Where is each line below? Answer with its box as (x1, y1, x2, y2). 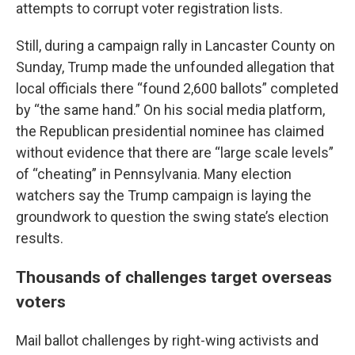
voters (16, 292, 66, 312)
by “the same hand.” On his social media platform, (16, 101, 325, 119)
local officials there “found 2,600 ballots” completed (16, 80, 338, 97)
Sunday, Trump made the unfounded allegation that (16, 59, 334, 76)
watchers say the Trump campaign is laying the (16, 187, 311, 204)
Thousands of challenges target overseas (16, 267, 332, 288)
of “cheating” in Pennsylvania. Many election (16, 166, 292, 183)
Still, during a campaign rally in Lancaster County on (16, 37, 335, 55)
